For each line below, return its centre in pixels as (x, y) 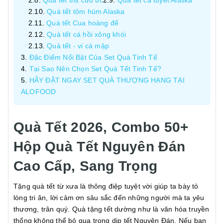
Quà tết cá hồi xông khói (87, 34)
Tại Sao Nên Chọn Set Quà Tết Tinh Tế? (95, 69)
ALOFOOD (39, 92)
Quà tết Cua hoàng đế (83, 23)
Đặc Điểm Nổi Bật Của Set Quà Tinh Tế (93, 57)
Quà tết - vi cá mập (78, 46)
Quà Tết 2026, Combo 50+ (101, 127)
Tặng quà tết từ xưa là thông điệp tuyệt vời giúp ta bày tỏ (106, 186)
